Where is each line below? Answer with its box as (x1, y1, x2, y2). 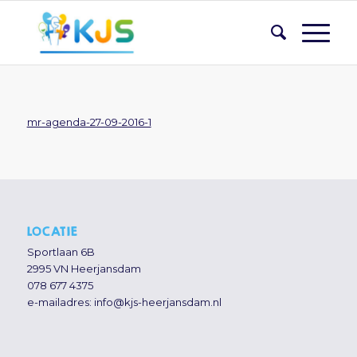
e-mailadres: (26, 296, 94, 309)
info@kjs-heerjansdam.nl (93, 296, 222, 309)
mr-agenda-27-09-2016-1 (26, 116, 151, 129)
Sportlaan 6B (26, 245, 95, 259)
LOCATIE (26, 224, 78, 239)
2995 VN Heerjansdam (26, 262, 141, 276)
